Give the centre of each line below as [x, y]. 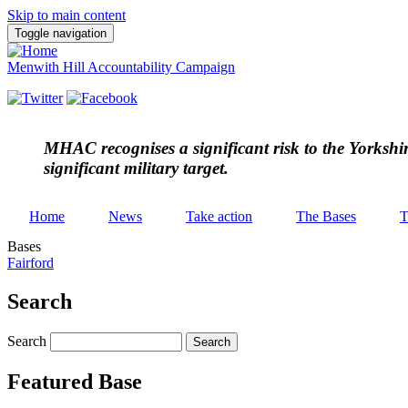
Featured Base [75, 382]
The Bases [326, 217]
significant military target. [136, 168]
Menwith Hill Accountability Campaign [121, 67]
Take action [219, 217]
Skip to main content [66, 15]
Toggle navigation [61, 33]
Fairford [31, 263]
